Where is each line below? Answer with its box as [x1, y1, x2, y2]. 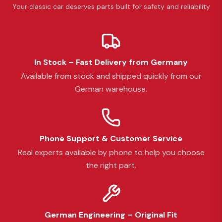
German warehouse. [75, 84, 147, 95]
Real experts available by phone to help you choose [17, 147, 205, 158]
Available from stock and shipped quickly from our [20, 71, 202, 82]
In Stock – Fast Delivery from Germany [34, 57, 188, 68]
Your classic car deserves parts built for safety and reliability [12, 2, 210, 11]
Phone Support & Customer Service [40, 133, 182, 144]
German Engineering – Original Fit [45, 210, 177, 221]
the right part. [86, 160, 136, 171]
